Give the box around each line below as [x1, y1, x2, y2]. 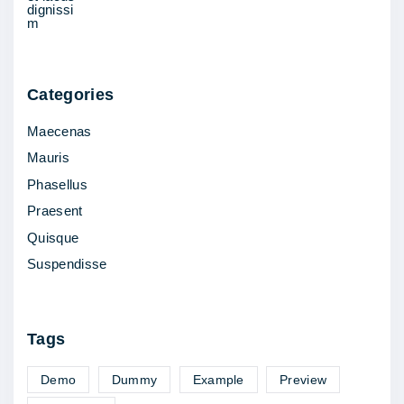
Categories [27, 85, 115, 104]
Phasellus [27, 176, 87, 192]
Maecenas [27, 123, 92, 139]
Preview [280, 372, 327, 388]
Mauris [27, 150, 69, 166]
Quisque [27, 229, 79, 245]
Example [192, 372, 244, 388]
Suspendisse [27, 256, 107, 272]
